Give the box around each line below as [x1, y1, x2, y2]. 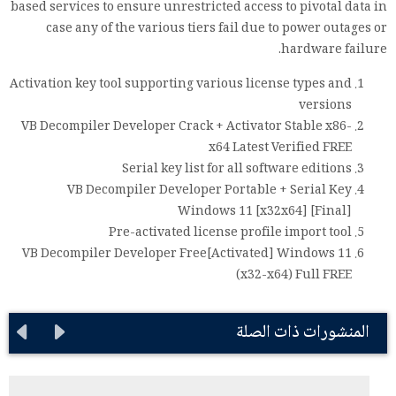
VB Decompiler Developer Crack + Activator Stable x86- [21, 117, 352, 138]
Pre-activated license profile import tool [109, 223, 352, 244]
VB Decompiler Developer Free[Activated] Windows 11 [22, 244, 352, 265]
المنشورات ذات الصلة [236, 318, 369, 348]
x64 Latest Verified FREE [209, 138, 352, 159]
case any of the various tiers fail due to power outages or [46, 19, 387, 40]
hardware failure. [281, 40, 387, 61]
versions [299, 95, 352, 117]
